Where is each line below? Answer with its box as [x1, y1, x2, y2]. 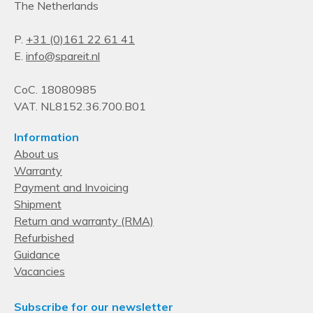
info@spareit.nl [26, 48, 100, 63]
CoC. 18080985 [14, 82, 96, 96]
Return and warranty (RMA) [14, 213, 154, 228]
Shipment [14, 196, 61, 211]
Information [14, 129, 79, 144]
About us [14, 146, 59, 161]
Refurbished [14, 230, 74, 245]
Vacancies [14, 263, 65, 278]
